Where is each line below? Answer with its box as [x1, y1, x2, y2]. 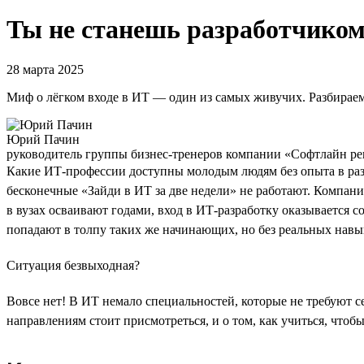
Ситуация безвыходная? [6, 258, 140, 272]
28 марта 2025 [6, 62, 84, 76]
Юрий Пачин [6, 132, 80, 146]
